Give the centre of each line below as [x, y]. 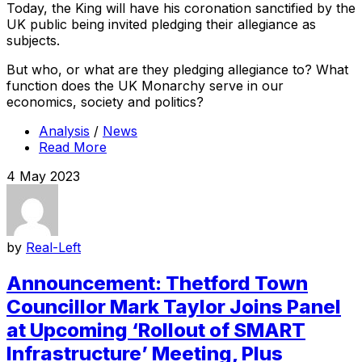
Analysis [64, 131]
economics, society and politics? [105, 102]
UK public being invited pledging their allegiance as [161, 25]
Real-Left [53, 248]
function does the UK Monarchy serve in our [145, 86]
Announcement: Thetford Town [157, 284]
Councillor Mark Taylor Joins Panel [174, 307]
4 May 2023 [43, 177]
